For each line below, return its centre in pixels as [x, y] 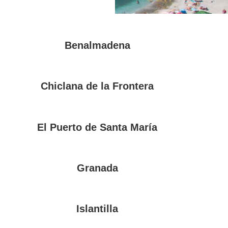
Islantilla [97, 208]
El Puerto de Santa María [97, 127]
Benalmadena [97, 46]
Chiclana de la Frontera [97, 86]
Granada [97, 168]
